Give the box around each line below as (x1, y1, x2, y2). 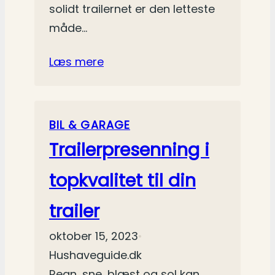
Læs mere (49, 54, 104, 70)
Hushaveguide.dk (49, 247, 142, 263)
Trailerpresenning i (49, 137, 209, 163)
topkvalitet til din (49, 168, 196, 193)
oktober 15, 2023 (49, 228, 138, 244)
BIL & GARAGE (49, 117, 130, 133)
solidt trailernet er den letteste (49, 1, 215, 17)
